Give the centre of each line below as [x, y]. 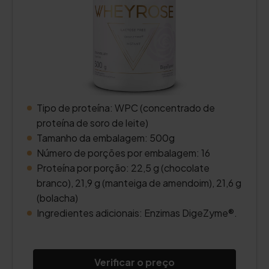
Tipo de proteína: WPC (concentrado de [126, 108]
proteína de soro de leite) [92, 123]
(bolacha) [57, 198]
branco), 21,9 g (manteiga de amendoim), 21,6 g [139, 183]
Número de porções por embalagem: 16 [123, 153]
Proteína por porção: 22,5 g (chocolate [123, 168]
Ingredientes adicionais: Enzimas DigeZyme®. [137, 213]
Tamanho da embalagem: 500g [106, 138]
